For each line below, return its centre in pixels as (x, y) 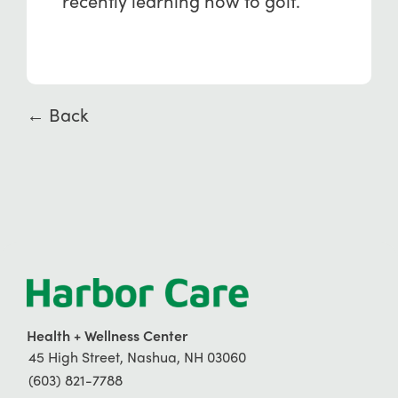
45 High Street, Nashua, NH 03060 (137, 356)
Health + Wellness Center (107, 334)
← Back (57, 114)
